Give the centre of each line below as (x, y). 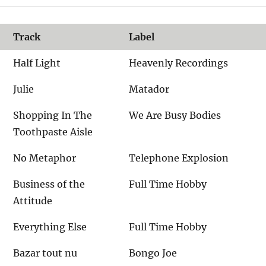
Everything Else (50, 227)
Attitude (33, 200)
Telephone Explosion (179, 158)
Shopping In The (53, 115)
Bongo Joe (153, 253)
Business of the (49, 184)
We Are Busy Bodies (175, 115)
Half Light (37, 63)
